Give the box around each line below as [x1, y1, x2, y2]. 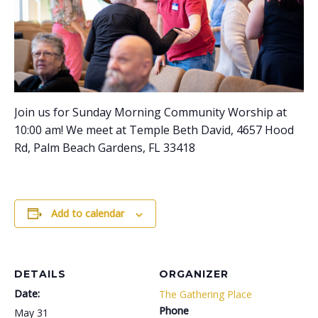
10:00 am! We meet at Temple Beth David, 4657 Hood [14, 122, 294, 138]
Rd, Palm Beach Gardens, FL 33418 [14, 140, 195, 156]
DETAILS [14, 268, 66, 281]
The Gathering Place [159, 287, 252, 302]
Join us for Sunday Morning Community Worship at [14, 104, 287, 121]
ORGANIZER [159, 268, 229, 281]
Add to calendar [51, 207, 124, 221]
